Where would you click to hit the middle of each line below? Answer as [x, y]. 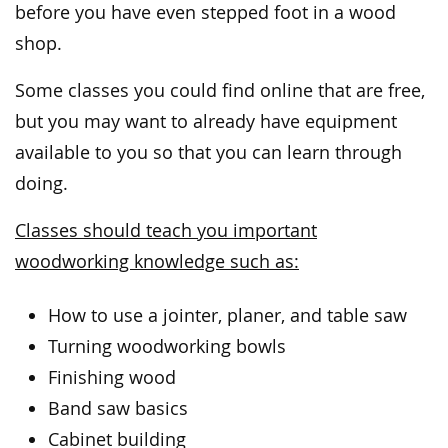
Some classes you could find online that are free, [220, 90]
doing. [41, 183]
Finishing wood [112, 378]
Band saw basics [118, 409]
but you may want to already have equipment [206, 121]
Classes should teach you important [166, 230]
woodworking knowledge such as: [157, 261]
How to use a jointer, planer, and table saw [228, 316]
